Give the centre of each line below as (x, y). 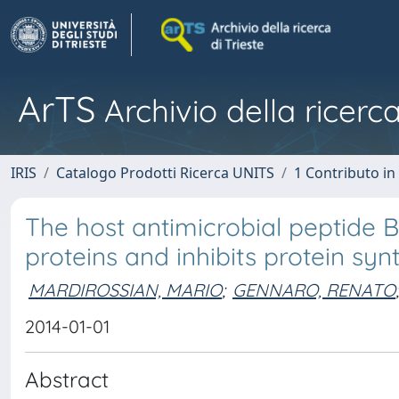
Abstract (67, 379)
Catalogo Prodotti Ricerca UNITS (165, 173)
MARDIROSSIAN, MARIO (125, 289)
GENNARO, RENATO (314, 289)
